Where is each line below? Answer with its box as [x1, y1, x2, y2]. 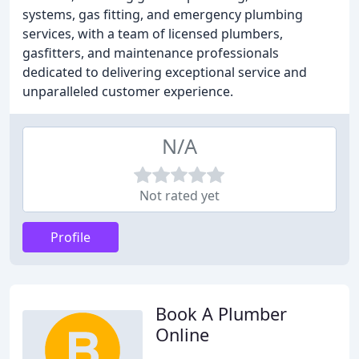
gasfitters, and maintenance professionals [22, 44, 279, 62]
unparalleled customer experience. [22, 83, 233, 100]
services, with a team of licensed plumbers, [22, 25, 283, 42]
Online [155, 323, 209, 346]
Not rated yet [139, 187, 220, 204]
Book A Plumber [155, 302, 287, 325]
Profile [50, 228, 91, 246]
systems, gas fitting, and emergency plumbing [22, 6, 303, 23]
